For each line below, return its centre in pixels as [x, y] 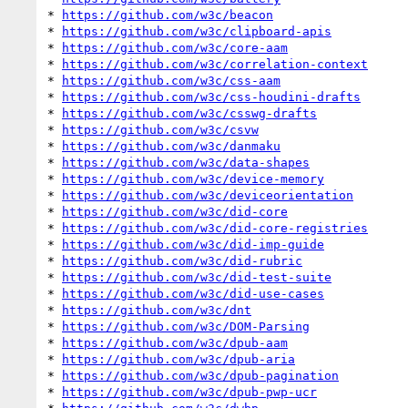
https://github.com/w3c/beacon [168, 15]
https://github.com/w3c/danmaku [171, 146]
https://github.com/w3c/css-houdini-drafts [211, 97]
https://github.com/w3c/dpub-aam [175, 342]
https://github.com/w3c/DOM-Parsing [186, 326]
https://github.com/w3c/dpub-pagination [200, 375]
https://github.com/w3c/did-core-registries [215, 228]
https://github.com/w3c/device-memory [193, 178]
